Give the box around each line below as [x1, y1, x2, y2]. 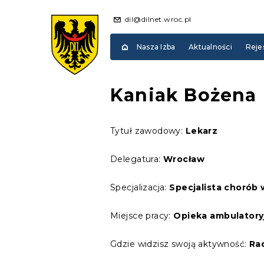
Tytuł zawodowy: [110, 126, 186, 136]
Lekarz [185, 126, 218, 136]
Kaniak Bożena [110, 84, 257, 106]
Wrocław [163, 154, 204, 164]
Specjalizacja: [110, 182, 170, 193]
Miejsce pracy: [110, 210, 174, 221]
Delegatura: [110, 154, 164, 164]
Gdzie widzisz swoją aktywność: [110, 239, 250, 249]
